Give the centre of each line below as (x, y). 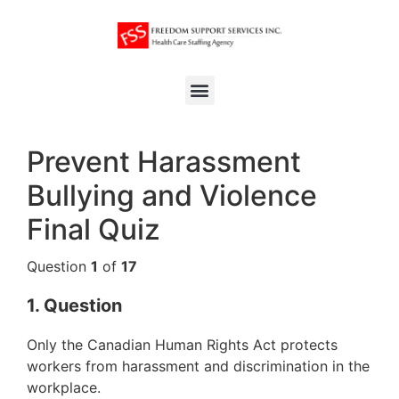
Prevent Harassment (164, 161)
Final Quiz (94, 229)
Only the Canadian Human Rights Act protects (182, 344)
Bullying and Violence (172, 195)
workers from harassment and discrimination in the (198, 366)
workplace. (64, 387)
